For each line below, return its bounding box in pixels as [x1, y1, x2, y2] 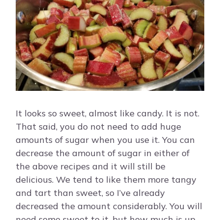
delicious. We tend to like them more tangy [16, 173, 196, 185]
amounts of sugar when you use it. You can [16, 134, 195, 145]
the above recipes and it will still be [16, 160, 165, 172]
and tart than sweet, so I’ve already [16, 187, 165, 198]
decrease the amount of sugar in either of [16, 147, 190, 159]
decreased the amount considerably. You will [16, 200, 202, 212]
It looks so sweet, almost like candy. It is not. [16, 107, 199, 119]
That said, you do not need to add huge [16, 120, 181, 132]
